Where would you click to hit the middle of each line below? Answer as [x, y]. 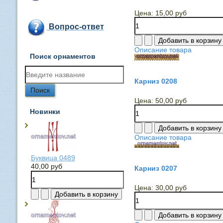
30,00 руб [171, 188]
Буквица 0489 [53, 158]
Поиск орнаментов [62, 56]
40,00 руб [46, 166]
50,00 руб [171, 101]
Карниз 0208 [156, 81]
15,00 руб [171, 13]
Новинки [45, 111]
